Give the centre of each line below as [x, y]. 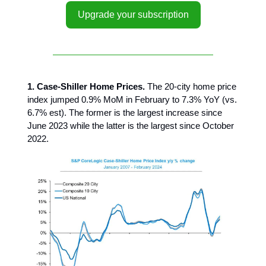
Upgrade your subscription [133, 15]
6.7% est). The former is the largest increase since [125, 113]
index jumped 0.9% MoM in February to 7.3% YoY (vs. [132, 99]
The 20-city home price [191, 86]
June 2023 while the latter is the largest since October [131, 126]
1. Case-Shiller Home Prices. [86, 86]
